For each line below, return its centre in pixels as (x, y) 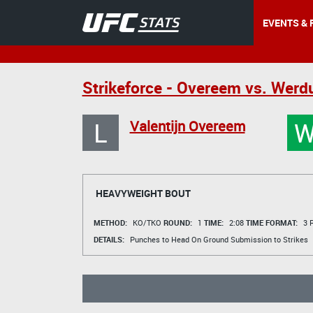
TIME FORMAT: (271, 222)
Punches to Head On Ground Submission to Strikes (219, 239)
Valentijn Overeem (187, 126)
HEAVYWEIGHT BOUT (143, 193)
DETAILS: (109, 239)
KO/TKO (148, 222)
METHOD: (110, 222)
